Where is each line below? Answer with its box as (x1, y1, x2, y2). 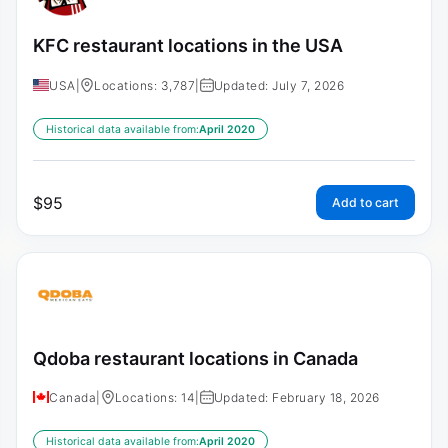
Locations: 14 (114, 390, 195, 406)
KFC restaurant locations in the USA (33, 35, 343, 57)
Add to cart (332, 194, 399, 210)
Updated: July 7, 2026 (213, 77, 344, 93)
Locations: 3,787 (94, 77, 195, 93)
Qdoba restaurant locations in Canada (33, 347, 358, 369)
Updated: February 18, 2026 (213, 390, 380, 406)
